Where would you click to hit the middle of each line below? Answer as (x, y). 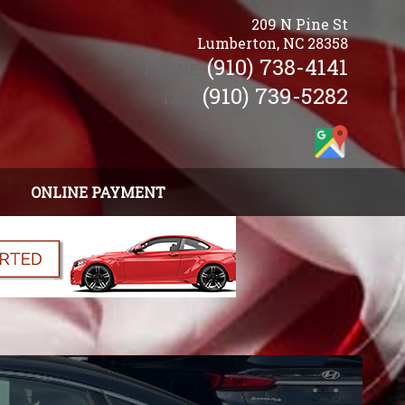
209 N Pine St (299, 24)
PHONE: (172, 69)
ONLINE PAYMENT (98, 192)
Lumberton (236, 43)
